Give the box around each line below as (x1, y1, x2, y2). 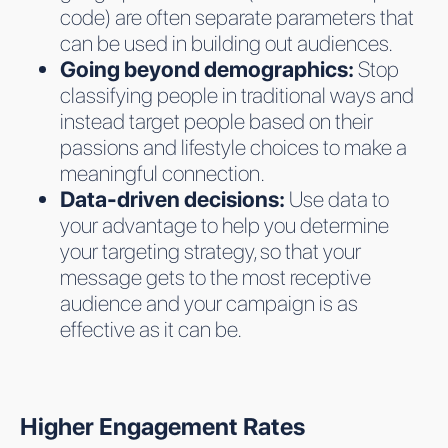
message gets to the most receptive (60, 263, 371, 290)
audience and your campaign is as (60, 289, 358, 316)
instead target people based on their (60, 107, 373, 134)
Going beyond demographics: (60, 55, 354, 82)
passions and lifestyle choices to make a (60, 133, 407, 160)
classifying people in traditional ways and (60, 81, 414, 108)
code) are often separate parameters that (60, 3, 414, 30)
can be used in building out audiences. (60, 29, 393, 56)
